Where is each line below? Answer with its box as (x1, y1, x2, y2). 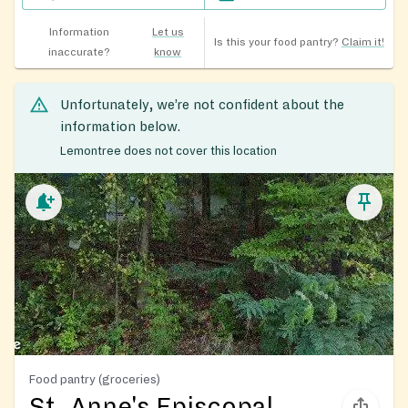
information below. (60, 118, 180, 134)
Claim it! (341, 36, 384, 48)
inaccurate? (47, 46, 110, 58)
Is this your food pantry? (213, 36, 339, 48)
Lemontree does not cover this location (60, 145, 277, 158)
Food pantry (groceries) (29, 372, 160, 387)
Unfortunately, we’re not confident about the (60, 97, 344, 112)
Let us (151, 25, 184, 38)
